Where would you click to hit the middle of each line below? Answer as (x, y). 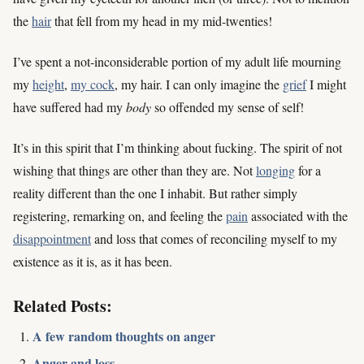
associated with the (298, 216)
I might (326, 84)
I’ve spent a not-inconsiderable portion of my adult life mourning (177, 62)
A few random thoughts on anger (124, 336)
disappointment (52, 239)
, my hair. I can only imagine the (199, 84)
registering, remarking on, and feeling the (119, 216)
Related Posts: (63, 305)
